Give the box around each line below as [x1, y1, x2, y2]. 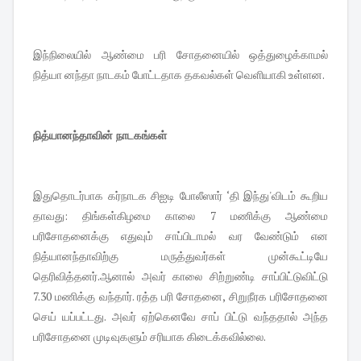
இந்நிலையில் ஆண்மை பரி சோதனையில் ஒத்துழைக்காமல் [33, 47, 328, 63]
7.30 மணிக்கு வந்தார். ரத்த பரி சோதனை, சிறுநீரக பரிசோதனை [33, 288, 328, 305]
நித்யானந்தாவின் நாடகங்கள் [33, 127, 170, 143]
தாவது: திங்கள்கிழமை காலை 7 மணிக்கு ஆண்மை [33, 208, 328, 224]
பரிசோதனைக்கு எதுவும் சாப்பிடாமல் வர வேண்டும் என [33, 228, 328, 244]
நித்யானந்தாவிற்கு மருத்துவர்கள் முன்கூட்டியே [33, 248, 328, 264]
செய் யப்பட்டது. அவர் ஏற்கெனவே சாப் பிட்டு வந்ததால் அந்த [33, 309, 328, 325]
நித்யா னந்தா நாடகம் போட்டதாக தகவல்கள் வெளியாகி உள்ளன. [33, 67, 326, 83]
